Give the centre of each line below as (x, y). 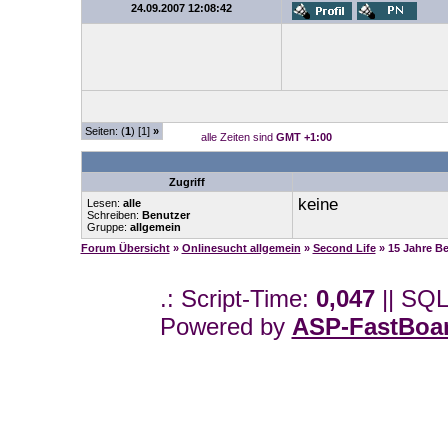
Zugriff (186, 182)
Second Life (344, 248)
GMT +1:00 (303, 137)
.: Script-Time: (237, 298)
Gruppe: (108, 227)
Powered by (225, 326)
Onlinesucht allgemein (241, 248)
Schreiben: (114, 215)
